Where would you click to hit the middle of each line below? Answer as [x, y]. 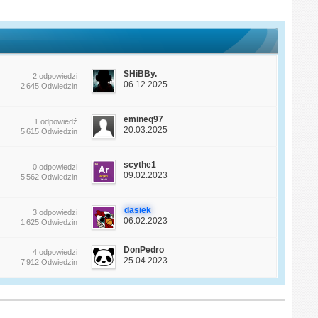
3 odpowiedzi [55, 213]
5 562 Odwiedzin [49, 177]
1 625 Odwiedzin [49, 223]
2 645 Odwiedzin [49, 86]
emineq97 [144, 120]
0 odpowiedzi [55, 167]
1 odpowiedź [56, 122]
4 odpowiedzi [55, 252]
